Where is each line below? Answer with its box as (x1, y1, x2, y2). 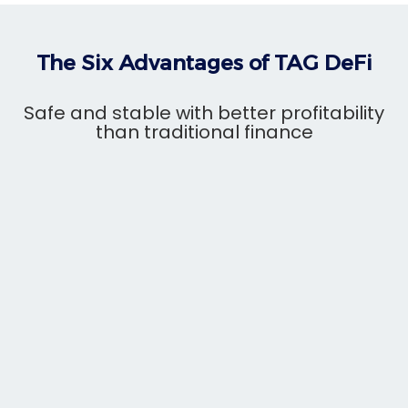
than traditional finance (95, 118, 313, 145)
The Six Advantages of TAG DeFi (36, 49, 372, 76)
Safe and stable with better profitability (24, 99, 384, 126)
